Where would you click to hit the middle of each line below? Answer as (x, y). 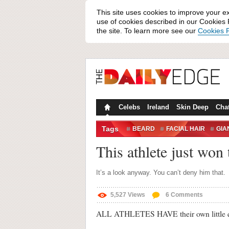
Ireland (158, 107)
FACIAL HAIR (186, 129)
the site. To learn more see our (147, 31)
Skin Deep (192, 107)
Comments (186, 195)
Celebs (129, 107)
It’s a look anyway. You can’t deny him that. (161, 173)
